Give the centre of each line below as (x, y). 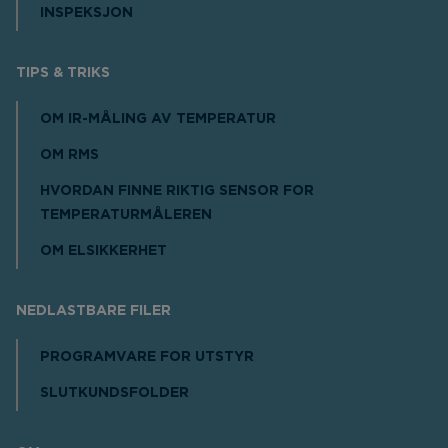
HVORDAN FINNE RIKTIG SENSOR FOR (177, 191)
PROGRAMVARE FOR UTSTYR (147, 357)
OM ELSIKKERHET (103, 251)
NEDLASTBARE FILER (93, 311)
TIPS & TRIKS (63, 73)
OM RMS (69, 155)
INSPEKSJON (86, 13)
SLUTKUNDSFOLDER (114, 393)
